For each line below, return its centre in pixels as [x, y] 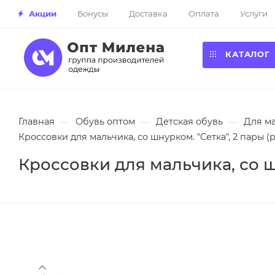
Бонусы [93, 13]
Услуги [254, 13]
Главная [37, 122]
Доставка [148, 13]
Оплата [204, 13]
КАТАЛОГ [248, 54]
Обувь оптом [105, 122]
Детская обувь [189, 122]
